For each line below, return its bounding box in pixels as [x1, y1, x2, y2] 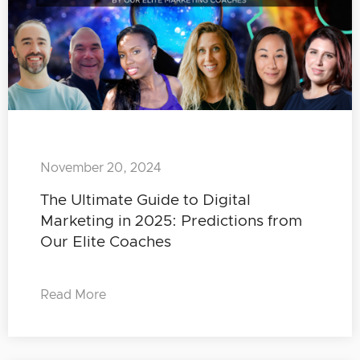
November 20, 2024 [40, 162, 161, 175]
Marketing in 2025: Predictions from [40, 214, 302, 230]
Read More [40, 288, 106, 302]
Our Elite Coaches [40, 235, 171, 251]
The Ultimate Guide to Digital [40, 193, 251, 209]
